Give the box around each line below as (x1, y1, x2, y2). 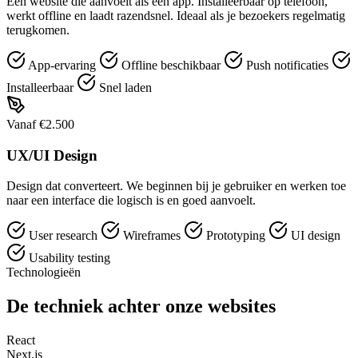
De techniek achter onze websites (6, 296, 276, 317)
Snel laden (96, 81, 152, 94)
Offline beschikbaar (118, 58, 224, 72)
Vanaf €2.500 (6, 117, 74, 131)
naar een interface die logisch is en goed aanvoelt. (6, 193, 256, 208)
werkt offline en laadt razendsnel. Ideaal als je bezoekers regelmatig (6, 9, 345, 22)
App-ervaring (26, 58, 99, 72)
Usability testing (26, 251, 110, 265)
